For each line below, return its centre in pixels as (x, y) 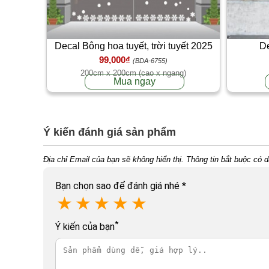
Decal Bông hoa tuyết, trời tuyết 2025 (133, 46)
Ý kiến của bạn (85, 226)
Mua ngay (135, 81)
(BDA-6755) (150, 60)
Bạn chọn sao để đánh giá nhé (119, 186)
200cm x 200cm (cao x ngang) (133, 73)
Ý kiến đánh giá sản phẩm (110, 132)
